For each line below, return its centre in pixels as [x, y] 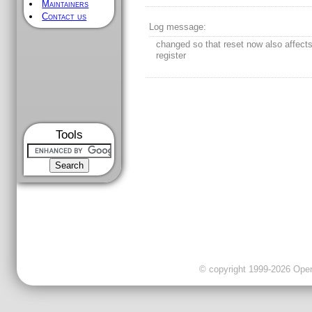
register [171, 56]
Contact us [64, 16]
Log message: [178, 27]
